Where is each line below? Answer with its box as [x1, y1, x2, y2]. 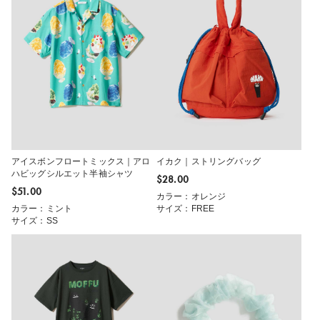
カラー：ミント [11, 203, 73, 214]
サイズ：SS [11, 215, 58, 226]
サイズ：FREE [156, 203, 215, 214]
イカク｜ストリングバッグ [156, 156, 261, 166]
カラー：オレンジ [156, 191, 226, 201]
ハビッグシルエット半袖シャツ [11, 168, 134, 179]
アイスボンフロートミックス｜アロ [11, 156, 151, 166]
